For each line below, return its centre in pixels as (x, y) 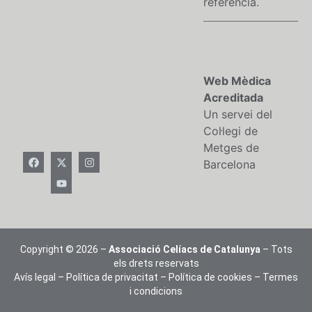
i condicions (156, 291)
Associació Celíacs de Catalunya (184, 250)
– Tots (276, 250)
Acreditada (233, 98)
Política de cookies (210, 278)
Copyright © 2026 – (64, 250)
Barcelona (229, 165)
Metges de (231, 148)
